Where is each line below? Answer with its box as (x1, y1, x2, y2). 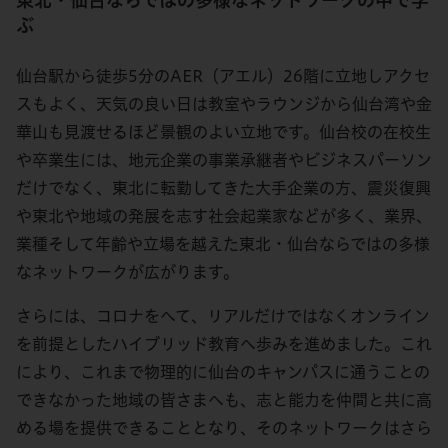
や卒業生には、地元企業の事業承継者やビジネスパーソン (16, 152, 432, 168)
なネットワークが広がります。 (16, 264, 239, 280)
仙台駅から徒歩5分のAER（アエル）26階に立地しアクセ (16, 68, 430, 84)
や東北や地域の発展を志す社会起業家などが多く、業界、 (16, 208, 432, 224)
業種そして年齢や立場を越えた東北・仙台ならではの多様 (16, 236, 430, 252)
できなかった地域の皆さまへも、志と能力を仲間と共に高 (16, 392, 432, 408)
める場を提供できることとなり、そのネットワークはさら (16, 420, 432, 436)
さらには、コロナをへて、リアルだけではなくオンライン (16, 308, 430, 324)
